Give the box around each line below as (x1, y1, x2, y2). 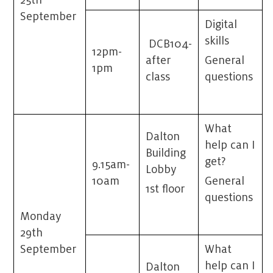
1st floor (146, 183, 188, 196)
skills (205, 35, 230, 48)
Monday (20, 210, 62, 223)
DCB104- (146, 38, 193, 51)
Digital (205, 18, 238, 31)
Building (146, 147, 186, 160)
